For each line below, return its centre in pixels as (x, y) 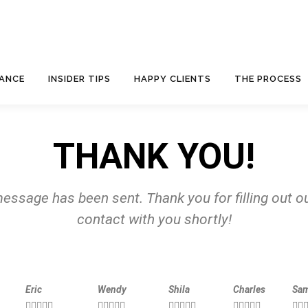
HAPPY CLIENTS (173, 78)
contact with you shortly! (154, 219)
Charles (249, 289)
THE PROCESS (268, 78)
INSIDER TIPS (79, 78)
